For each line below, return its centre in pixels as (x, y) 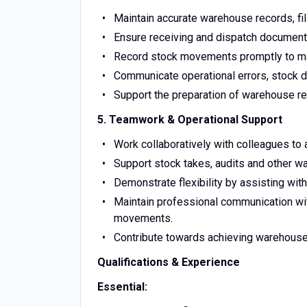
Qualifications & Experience (169, 262)
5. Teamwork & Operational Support (190, 120)
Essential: (122, 287)
